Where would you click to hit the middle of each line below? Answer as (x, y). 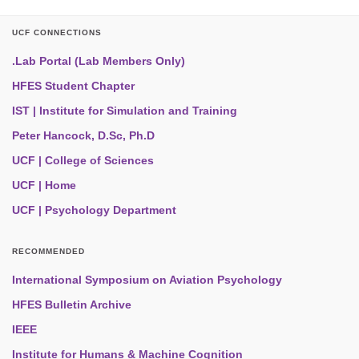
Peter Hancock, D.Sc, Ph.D (83, 136)
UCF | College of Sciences (83, 161)
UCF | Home (44, 186)
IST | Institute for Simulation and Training (125, 111)
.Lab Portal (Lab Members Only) (99, 61)
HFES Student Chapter (73, 86)
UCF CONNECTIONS (57, 33)
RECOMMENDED (48, 252)
